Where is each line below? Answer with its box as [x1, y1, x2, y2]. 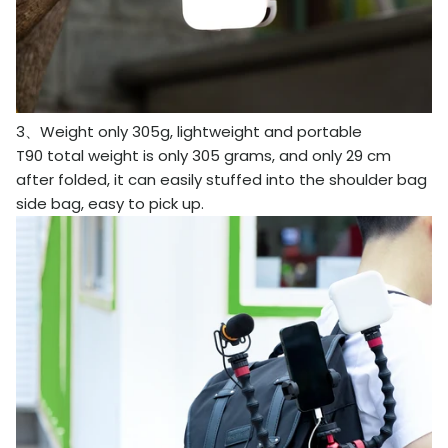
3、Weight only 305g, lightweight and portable [16, 120, 362, 142]
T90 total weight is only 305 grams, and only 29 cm [16, 144, 391, 166]
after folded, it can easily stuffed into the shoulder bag [16, 168, 427, 190]
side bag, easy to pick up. [16, 192, 204, 214]
